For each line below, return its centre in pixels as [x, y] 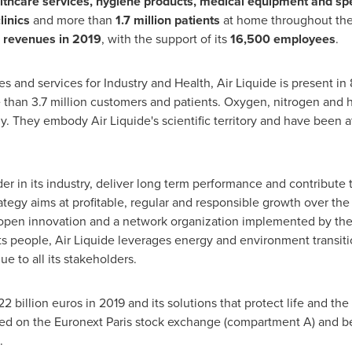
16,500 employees [282, 39]
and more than [72, 20]
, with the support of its [165, 39]
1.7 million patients [167, 20]
